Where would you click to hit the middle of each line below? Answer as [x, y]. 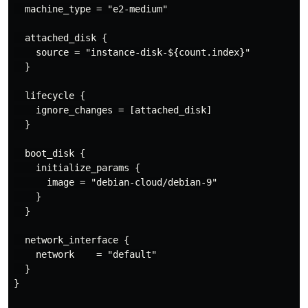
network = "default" [85, 255]
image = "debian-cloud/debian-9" [115, 183]
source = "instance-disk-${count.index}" [132, 53]
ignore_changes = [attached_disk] [113, 110]
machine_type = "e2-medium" [91, 9]
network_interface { [71, 240]
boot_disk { [49, 154]
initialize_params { [77, 168]
